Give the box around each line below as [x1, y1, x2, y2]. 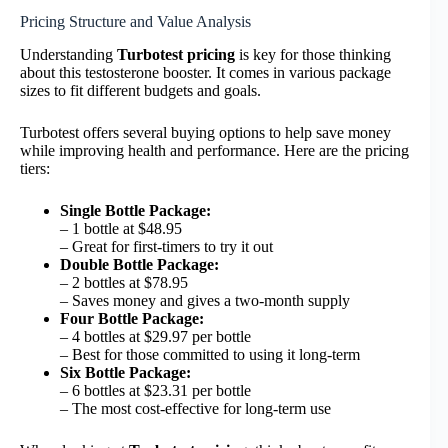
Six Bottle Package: [60, 364, 191, 382]
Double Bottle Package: [60, 256, 219, 274]
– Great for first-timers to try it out [60, 238, 273, 256]
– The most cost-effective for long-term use [60, 400, 331, 418]
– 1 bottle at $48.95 [60, 220, 182, 238]
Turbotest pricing [117, 46, 235, 64]
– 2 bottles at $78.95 [60, 274, 188, 292]
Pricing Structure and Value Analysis [20, 13, 251, 31]
